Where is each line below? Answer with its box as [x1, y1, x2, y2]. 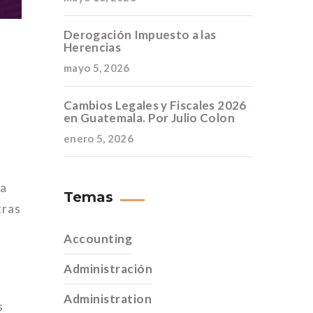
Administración [64, 261, 153, 276]
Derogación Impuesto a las [64, 27, 217, 42]
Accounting [64, 231, 133, 246]
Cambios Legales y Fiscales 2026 [64, 98, 247, 112]
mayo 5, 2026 [64, 61, 130, 74]
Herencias [64, 40, 122, 54]
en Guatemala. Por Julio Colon [64, 110, 235, 125]
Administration [64, 291, 152, 306]
